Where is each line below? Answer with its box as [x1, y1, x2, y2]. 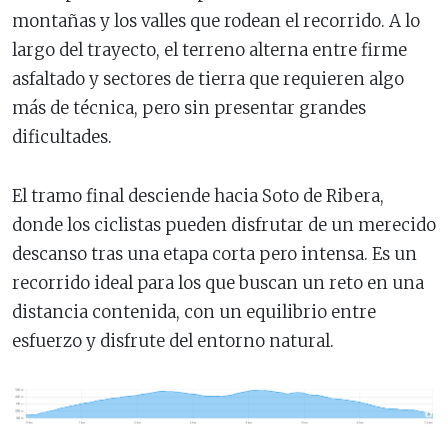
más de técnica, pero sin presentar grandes [12, 97, 366, 119]
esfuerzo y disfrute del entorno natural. [12, 330, 334, 352]
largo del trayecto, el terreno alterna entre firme [12, 39, 407, 61]
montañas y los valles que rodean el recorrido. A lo [12, 10, 420, 32]
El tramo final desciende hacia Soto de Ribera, [12, 185, 384, 207]
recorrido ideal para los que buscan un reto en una [12, 272, 424, 294]
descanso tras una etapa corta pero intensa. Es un [12, 243, 417, 265]
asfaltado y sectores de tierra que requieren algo [12, 68, 404, 90]
